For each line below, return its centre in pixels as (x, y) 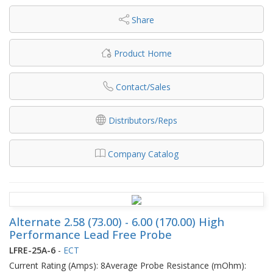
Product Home (143, 53)
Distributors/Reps (143, 120)
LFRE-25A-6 (32, 250)
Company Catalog (143, 154)
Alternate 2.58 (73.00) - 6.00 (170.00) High (117, 222)
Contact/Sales (143, 87)
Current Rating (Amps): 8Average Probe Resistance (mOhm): (128, 265)
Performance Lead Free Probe (90, 234)
